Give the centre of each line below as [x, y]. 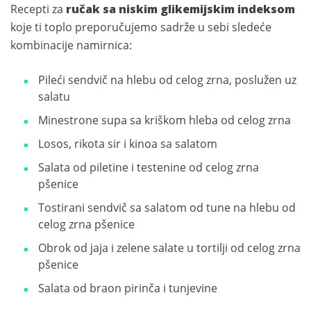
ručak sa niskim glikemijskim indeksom [180, 9]
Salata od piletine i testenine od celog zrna [149, 168]
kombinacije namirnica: [71, 45]
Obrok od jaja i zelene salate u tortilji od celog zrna [169, 248]
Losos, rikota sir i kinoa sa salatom [128, 144]
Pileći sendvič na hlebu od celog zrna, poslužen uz [167, 80]
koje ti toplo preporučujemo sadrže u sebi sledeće [141, 27]
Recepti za [38, 9]
